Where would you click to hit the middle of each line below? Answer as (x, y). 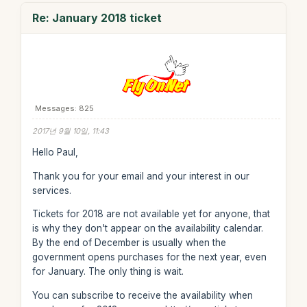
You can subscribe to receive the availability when (142, 295)
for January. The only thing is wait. (108, 271)
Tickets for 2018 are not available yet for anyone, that (151, 214)
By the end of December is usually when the (129, 243)
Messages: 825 (64, 108)
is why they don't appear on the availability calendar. (147, 228)
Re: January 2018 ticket (97, 17)
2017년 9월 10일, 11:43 (70, 131)
